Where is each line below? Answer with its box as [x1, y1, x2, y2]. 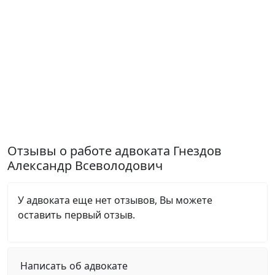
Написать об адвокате [20, 259, 128, 273]
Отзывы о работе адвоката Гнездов [7, 142, 222, 159]
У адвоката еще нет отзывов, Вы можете [18, 193, 212, 207]
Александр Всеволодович [7, 157, 163, 174]
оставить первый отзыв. [18, 208, 135, 222]
